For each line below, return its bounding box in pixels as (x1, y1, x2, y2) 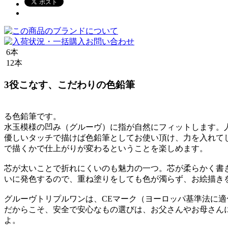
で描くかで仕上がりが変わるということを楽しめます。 (4, 144, 208, 153)
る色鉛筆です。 (4, 112, 61, 121)
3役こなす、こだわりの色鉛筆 (4, 79, 135, 90)
